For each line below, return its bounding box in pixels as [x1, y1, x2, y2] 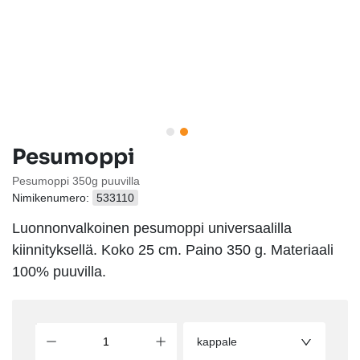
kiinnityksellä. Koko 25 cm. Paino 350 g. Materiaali [12, 241, 333, 258]
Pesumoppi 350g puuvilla [12, 174, 140, 187]
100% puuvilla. [12, 263, 106, 280]
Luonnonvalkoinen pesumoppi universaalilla [12, 219, 292, 236]
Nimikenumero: [12, 190, 92, 204]
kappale [196, 335, 237, 348]
